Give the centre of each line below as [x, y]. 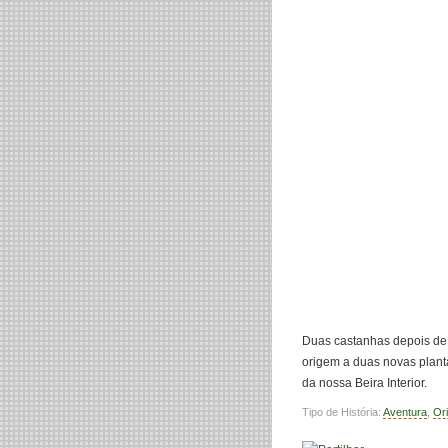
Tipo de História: [342, 411]
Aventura [405, 411]
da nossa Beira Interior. [364, 383]
